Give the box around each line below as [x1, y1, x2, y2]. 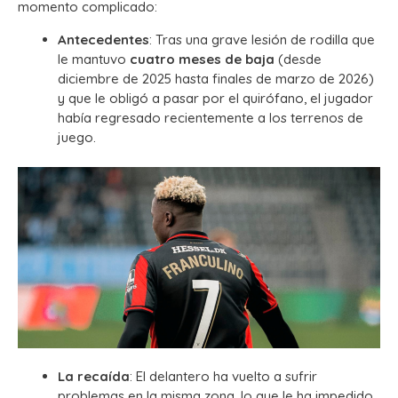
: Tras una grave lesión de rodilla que [149, 30, 375, 48]
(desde [275, 50, 322, 68]
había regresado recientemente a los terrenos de [58, 108, 363, 126]
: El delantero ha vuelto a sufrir [130, 368, 317, 386]
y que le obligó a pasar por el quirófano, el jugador [58, 89, 373, 107]
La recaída [58, 368, 130, 386]
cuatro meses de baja [130, 50, 275, 68]
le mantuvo [58, 50, 130, 68]
